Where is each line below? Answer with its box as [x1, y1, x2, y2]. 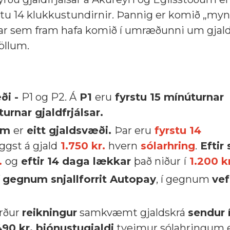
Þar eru [114, 124, 151, 137]
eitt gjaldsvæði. [24, 124, 114, 137]
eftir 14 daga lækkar [18, 155, 134, 167]
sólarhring [141, 140, 195, 152]
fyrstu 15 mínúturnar [112, 91, 224, 103]
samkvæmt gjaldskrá [77, 206, 188, 219]
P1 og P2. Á [22, 91, 76, 103]
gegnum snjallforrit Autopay [3, 173, 156, 185]
